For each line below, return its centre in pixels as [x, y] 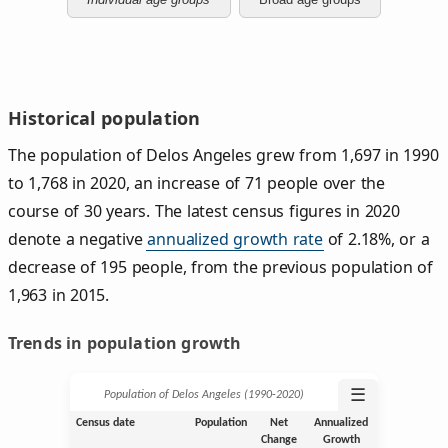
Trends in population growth [125, 342]
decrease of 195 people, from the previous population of [220, 266]
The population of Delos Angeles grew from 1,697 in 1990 [223, 154]
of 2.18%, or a [376, 238]
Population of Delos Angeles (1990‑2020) [204, 395]
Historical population [104, 117]
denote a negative [78, 238]
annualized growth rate [235, 238]
